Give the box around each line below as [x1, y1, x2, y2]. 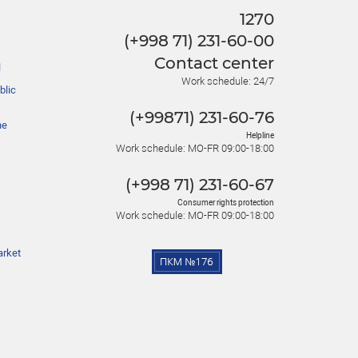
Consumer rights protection [177, 198, 274, 208]
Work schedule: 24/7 [181, 75, 274, 88]
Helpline [246, 131, 274, 141]
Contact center [154, 53, 274, 73]
